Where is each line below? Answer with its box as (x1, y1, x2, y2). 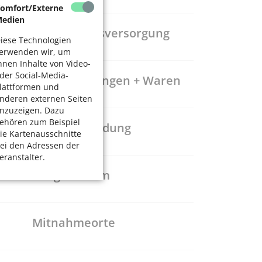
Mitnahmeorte (32, 215, 115, 231)
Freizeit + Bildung (32, 120, 131, 136)
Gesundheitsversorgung (32, 25, 170, 42)
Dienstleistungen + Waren (32, 73, 181, 89)
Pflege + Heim (32, 167, 110, 184)
